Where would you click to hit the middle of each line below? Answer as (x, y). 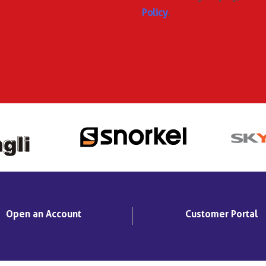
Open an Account (44, 213)
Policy (155, 12)
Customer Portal (222, 213)
